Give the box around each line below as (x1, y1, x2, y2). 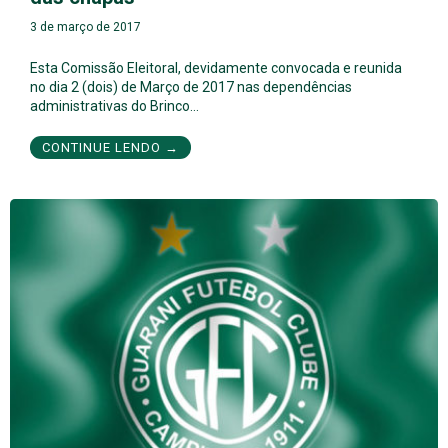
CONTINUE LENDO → (42, 140, 179, 156)
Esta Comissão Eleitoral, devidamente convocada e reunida (30, 60, 402, 77)
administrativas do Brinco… (30, 98, 199, 115)
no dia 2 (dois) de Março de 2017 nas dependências (30, 79, 352, 96)
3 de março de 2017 (30, 20, 141, 35)
